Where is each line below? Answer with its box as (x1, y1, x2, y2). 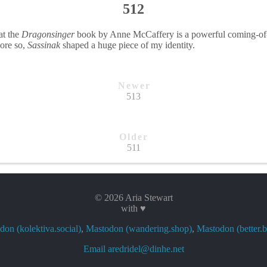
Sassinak (27, 39, 60, 50)
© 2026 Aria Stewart (94, 192, 173, 203)
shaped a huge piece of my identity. (60, 39, 195, 50)
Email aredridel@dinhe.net (83, 243, 184, 254)
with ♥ (121, 203, 146, 213)
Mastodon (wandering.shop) (86, 223, 192, 234)
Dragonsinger (21, 29, 74, 39)
